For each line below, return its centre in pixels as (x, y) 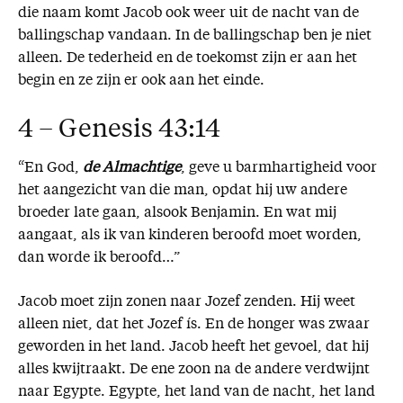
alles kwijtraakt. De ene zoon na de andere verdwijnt (194, 370)
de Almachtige (132, 169)
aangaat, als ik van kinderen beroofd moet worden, (190, 236)
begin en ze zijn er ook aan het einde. (141, 81)
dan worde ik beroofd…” (99, 259)
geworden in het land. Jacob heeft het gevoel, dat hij (193, 348)
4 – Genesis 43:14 (119, 131)
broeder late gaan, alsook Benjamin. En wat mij (177, 214)
